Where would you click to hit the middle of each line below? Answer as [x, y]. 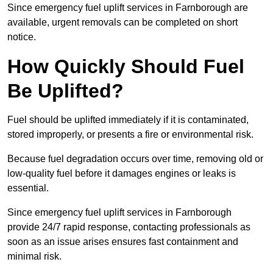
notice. [22, 37]
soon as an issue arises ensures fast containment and [123, 242]
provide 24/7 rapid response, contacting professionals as [129, 227]
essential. [29, 188]
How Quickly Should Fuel [126, 67]
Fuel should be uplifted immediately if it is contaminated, [128, 120]
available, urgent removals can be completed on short [122, 23]
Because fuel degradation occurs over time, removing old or [135, 159]
